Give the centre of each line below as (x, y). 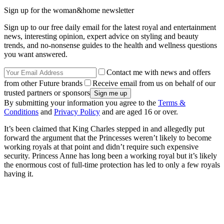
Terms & (172, 103)
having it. (19, 174)
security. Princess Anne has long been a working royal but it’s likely (110, 156)
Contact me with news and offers (158, 72)
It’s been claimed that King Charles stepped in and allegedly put (104, 129)
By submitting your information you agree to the (81, 103)
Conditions (21, 112)
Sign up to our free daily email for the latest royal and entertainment (110, 27)
